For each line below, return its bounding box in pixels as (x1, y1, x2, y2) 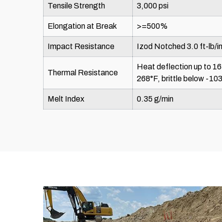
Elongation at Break (48, 22, 117, 31)
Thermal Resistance (48, 68, 118, 77)
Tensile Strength (48, 1, 105, 10)
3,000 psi (137, 1, 168, 10)
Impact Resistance (48, 42, 114, 51)
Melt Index (48, 95, 84, 104)
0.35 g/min (137, 95, 173, 104)
